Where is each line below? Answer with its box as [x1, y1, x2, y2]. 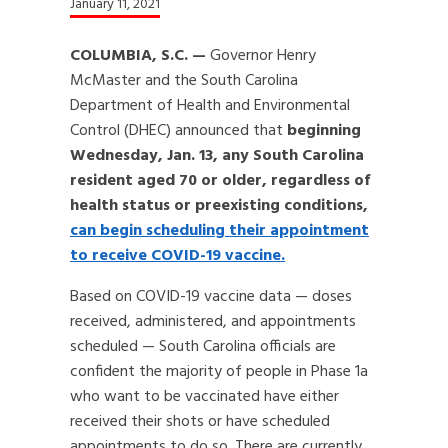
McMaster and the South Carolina [70, 68, 298, 94]
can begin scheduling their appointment [70, 218, 369, 244]
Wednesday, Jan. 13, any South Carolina [70, 143, 364, 169]
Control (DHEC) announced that [70, 118, 287, 144]
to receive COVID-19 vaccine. [70, 243, 285, 269]
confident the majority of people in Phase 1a [70, 359, 368, 385]
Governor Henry [206, 43, 316, 69]
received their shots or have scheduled [70, 409, 330, 435]
